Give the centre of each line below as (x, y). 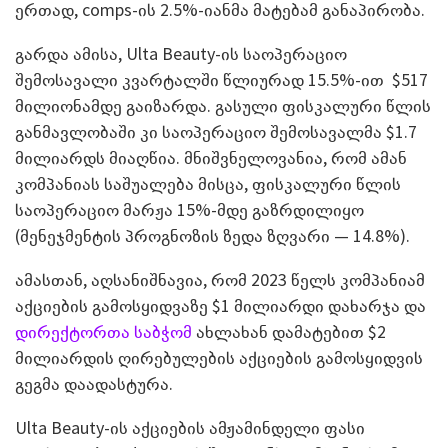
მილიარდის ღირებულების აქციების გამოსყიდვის (219, 357)
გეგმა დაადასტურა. (94, 383)
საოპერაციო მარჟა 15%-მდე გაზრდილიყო (189, 209)
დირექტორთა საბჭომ (103, 331)
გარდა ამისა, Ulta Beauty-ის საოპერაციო (181, 53)
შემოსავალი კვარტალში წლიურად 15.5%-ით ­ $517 (221, 79)
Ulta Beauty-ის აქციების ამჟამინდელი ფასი (190, 427)
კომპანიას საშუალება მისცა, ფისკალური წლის (208, 183)
